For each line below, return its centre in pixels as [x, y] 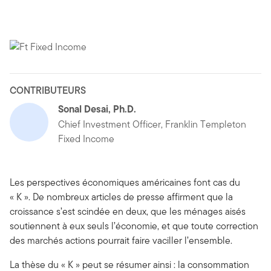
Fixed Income [86, 139]
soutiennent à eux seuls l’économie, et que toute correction [134, 226]
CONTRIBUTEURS [48, 90]
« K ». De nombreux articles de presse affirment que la [121, 197]
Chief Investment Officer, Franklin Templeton [152, 124]
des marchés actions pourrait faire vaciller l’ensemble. [121, 240]
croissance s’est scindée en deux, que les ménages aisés [128, 211]
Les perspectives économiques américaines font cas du [125, 182]
